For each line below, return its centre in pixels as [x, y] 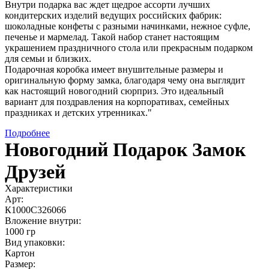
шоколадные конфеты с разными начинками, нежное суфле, [128, 26]
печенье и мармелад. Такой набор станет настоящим [112, 37]
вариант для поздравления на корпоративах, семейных [117, 102]
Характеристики [39, 189]
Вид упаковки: [35, 243]
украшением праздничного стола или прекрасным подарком [129, 48]
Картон [20, 253]
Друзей [35, 172]
